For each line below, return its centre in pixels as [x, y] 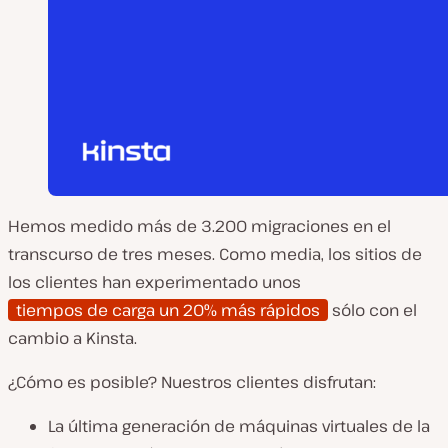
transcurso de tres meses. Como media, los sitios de [215, 254]
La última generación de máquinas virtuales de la [239, 426]
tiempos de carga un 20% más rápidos [168, 310]
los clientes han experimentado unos [154, 282]
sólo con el [372, 310]
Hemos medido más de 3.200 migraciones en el [199, 226]
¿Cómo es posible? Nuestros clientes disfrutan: [192, 382]
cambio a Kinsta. [72, 338]
